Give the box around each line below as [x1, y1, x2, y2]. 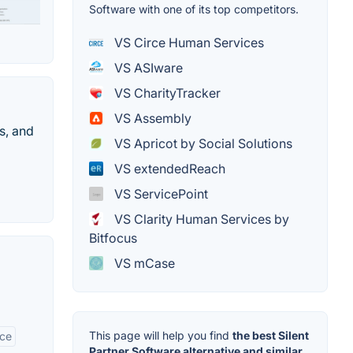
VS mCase [111, 255, 175, 272]
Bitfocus [89, 230, 137, 247]
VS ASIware [111, 60, 183, 76]
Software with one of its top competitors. [89, 2, 299, 17]
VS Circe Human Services [111, 35, 264, 51]
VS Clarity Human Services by [111, 211, 289, 228]
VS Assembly [111, 110, 191, 127]
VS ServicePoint [111, 186, 208, 203]
